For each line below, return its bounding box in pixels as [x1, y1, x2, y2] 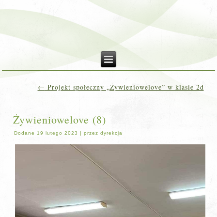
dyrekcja [100, 130, 123, 136]
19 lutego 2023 [37, 130, 78, 136]
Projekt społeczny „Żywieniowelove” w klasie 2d [45, 82, 204, 92]
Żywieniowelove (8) [13, 112, 107, 126]
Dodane [14, 130, 35, 136]
